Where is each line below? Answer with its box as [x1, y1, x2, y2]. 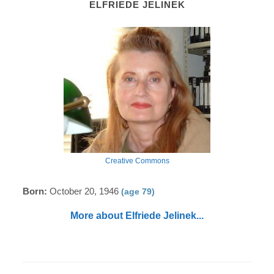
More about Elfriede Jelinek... [70, 210, 204, 221]
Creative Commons [105, 157, 169, 165]
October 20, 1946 [47, 186, 122, 196]
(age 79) [121, 187, 155, 196]
